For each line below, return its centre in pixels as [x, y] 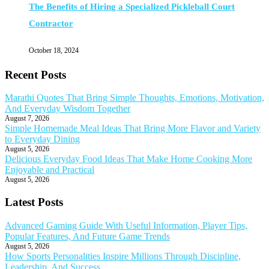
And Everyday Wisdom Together [68, 109]
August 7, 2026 [27, 119]
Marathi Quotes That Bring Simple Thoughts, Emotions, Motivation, [134, 98]
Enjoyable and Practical [50, 170]
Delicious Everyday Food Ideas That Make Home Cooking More [128, 159]
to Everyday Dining [42, 139]
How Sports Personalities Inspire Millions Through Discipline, [123, 256]
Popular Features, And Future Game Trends [87, 236]
